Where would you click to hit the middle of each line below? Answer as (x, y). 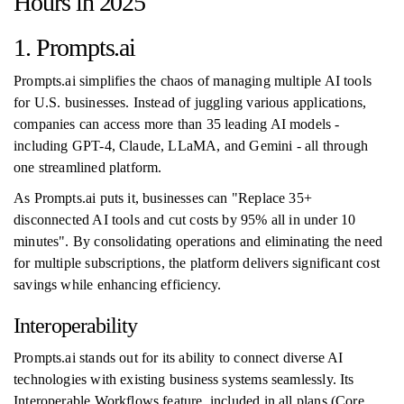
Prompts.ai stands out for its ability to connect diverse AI (179, 358)
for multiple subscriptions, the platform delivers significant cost (197, 263)
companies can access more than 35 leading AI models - (177, 124)
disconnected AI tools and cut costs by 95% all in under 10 (185, 220)
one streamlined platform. (88, 167)
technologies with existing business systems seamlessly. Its (184, 379)
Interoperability (76, 326)
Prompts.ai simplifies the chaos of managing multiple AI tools (193, 81)
